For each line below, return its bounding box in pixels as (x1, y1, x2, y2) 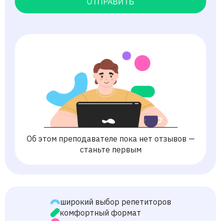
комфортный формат (59, 207, 141, 218)
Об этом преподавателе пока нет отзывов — (26, 133, 195, 144)
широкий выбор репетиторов (60, 196, 171, 207)
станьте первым (79, 144, 142, 154)
